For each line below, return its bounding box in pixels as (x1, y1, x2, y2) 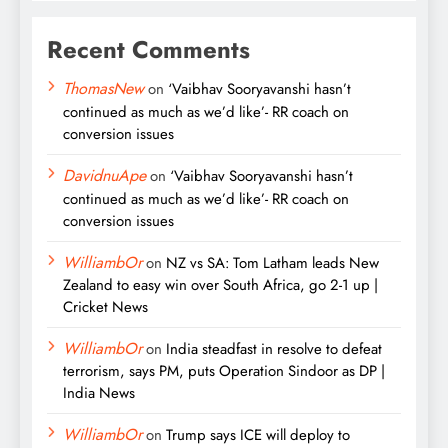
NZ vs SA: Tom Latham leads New (166, 252, 379, 275)
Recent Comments (47, 32, 250, 68)
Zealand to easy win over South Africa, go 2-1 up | (63, 274, 378, 297)
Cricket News (63, 296, 148, 319)
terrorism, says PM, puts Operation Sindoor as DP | (63, 360, 385, 383)
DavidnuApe (63, 164, 146, 188)
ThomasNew (63, 77, 144, 101)
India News (63, 382, 135, 405)
